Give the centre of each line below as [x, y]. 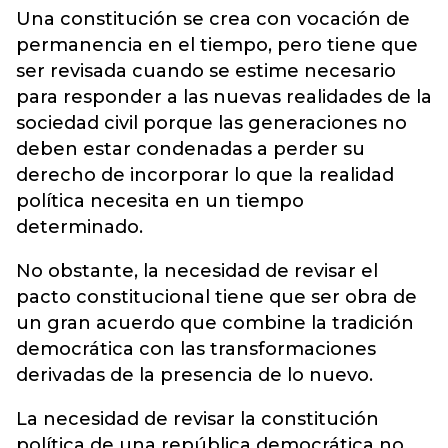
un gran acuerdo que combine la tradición [215, 322]
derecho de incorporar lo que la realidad [205, 174]
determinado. [79, 226]
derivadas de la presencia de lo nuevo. [194, 374]
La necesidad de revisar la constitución [197, 418]
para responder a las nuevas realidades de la [224, 96]
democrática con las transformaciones [196, 348]
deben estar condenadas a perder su [190, 148]
